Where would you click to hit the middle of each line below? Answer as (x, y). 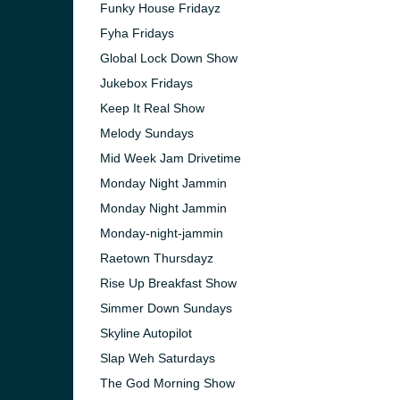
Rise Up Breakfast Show (168, 283)
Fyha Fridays (137, 33)
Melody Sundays (147, 133)
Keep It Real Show (152, 108)
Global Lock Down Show (169, 58)
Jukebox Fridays (146, 83)
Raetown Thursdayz (157, 258)
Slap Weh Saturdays (158, 358)
